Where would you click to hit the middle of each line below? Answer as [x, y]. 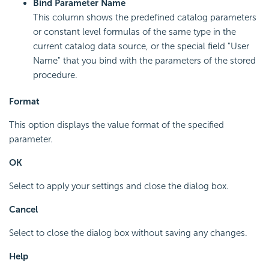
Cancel [23, 210]
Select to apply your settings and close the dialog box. [119, 186]
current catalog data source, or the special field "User [141, 47]
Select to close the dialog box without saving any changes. [128, 233]
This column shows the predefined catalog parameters [145, 18]
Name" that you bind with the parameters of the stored [144, 61]
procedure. [55, 75]
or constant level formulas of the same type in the [134, 32]
